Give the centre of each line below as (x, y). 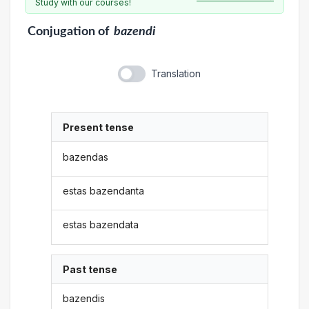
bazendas (86, 157)
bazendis (84, 299)
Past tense (90, 269)
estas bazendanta (104, 190)
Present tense (99, 128)
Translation (176, 73)
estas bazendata (101, 225)
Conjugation (61, 31)
